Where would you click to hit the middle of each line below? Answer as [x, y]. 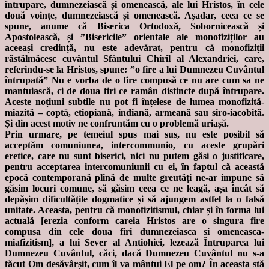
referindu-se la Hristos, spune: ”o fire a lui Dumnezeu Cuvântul [134, 70]
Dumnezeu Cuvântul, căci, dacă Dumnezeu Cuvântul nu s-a [134, 253]
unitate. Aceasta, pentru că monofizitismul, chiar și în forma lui [134, 210]
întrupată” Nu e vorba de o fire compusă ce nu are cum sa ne [134, 80]
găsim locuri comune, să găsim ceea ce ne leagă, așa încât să [134, 189]
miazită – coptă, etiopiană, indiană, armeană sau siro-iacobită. [134, 113]
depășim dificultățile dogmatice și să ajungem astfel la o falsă [134, 199]
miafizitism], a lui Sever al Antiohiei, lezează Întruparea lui [134, 243]
